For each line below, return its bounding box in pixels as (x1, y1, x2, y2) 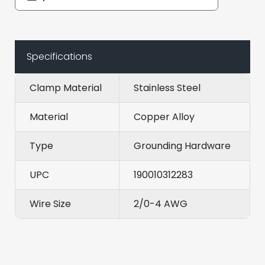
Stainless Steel (134, 80, 201, 95)
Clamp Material (30, 80, 102, 95)
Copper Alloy (134, 109, 195, 124)
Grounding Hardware (134, 138, 231, 153)
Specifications (27, 49, 92, 63)
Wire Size (30, 196, 71, 211)
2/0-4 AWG (134, 196, 188, 211)
